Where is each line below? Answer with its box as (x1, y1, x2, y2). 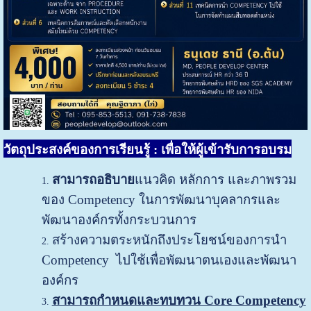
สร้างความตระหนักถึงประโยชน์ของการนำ (51, 232, 287, 247)
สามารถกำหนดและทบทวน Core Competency (51, 292, 306, 308)
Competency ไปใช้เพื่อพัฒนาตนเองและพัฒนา (41, 252, 296, 267)
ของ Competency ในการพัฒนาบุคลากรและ (41, 192, 280, 207)
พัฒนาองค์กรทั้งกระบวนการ (41, 212, 196, 227)
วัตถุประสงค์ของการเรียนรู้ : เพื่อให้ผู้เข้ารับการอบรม (3, 142, 292, 157)
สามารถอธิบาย (51, 171, 135, 187)
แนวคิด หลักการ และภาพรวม (134, 171, 296, 187)
